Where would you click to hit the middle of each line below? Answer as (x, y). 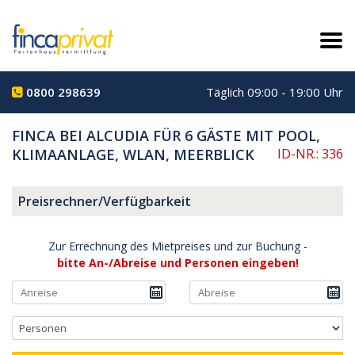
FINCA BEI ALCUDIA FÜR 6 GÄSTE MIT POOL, (166, 135)
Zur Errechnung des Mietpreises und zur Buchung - (177, 246)
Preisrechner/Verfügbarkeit (105, 201)
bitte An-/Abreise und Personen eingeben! (177, 262)
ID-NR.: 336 (310, 153)
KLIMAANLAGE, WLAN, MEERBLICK (133, 154)
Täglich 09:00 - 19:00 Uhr (275, 92)
